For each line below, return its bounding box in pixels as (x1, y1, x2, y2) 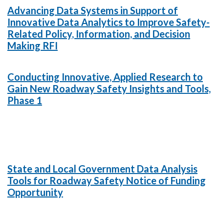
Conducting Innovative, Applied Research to (7, 71, 203, 83)
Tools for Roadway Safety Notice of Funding (7, 175, 206, 186)
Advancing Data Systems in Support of (7, 4, 178, 16)
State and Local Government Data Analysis (7, 163, 197, 175)
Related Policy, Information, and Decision (7, 28, 190, 40)
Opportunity (7, 186, 63, 198)
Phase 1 (7, 94, 42, 106)
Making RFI (7, 40, 58, 51)
